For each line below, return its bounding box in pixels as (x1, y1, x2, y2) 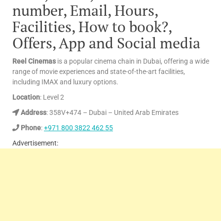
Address (19, 108, 46, 116)
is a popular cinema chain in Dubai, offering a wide (56, 57, 209, 65)
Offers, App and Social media (12, 33, 200, 53)
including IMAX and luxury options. (12, 77, 118, 86)
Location (12, 93, 40, 101)
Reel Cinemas (12, 57, 56, 65)
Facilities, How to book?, (12, 16, 172, 37)
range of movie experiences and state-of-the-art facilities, (12, 67, 185, 75)
